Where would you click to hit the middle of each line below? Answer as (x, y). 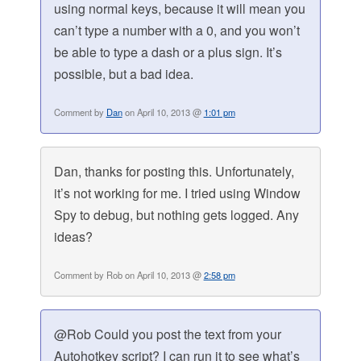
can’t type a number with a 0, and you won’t (176, 31)
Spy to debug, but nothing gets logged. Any (176, 215)
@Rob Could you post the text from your (167, 334)
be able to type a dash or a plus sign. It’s (168, 52)
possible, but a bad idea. (123, 74)
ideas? (73, 237)
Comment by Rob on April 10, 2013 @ (129, 275)
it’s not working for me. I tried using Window (177, 193)
